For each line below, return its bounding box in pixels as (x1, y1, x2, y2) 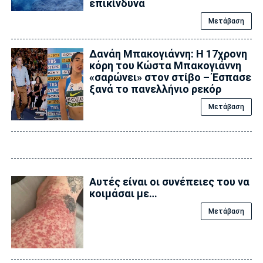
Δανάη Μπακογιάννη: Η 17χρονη (89, 47, 247, 60)
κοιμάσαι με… (89, 187, 157, 200)
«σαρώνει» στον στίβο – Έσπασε (89, 70, 251, 83)
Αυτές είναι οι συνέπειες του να (89, 175, 249, 188)
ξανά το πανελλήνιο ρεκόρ (89, 82, 221, 95)
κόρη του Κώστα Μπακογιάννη (89, 59, 241, 72)
